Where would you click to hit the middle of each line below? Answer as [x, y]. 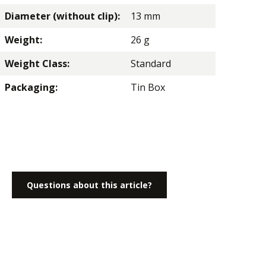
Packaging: [31, 87]
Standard [151, 63]
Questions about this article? [89, 185]
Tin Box [148, 87]
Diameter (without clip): [62, 16]
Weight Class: [37, 63]
